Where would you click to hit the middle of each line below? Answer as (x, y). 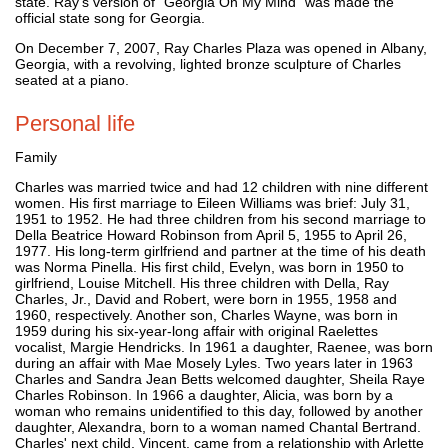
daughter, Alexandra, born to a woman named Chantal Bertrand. (218, 426)
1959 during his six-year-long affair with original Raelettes (196, 330)
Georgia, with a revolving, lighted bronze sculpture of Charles (208, 63)
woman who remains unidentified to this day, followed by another (219, 410)
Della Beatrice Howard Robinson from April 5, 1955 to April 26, (211, 234)
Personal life (75, 123)
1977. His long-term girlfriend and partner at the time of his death (220, 250)
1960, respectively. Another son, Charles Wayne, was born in (206, 314)
